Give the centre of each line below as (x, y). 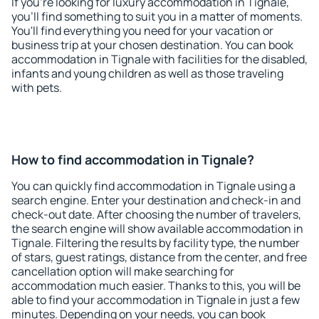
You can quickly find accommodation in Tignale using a (153, 186)
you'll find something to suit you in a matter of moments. (157, 16)
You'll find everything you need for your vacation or (142, 31)
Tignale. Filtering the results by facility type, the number (156, 243)
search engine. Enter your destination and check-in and (156, 200)
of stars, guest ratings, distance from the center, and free (159, 257)
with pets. (37, 88)
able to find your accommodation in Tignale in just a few (156, 300)
